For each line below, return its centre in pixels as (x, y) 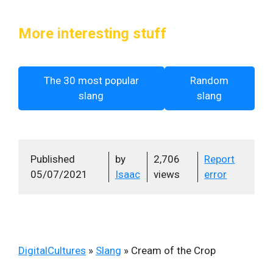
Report (220, 159)
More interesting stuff (92, 33)
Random (210, 80)
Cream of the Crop (173, 250)
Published (53, 159)
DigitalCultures (52, 250)
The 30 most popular (91, 80)
